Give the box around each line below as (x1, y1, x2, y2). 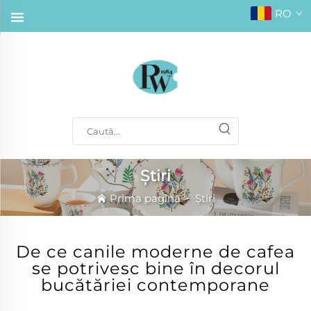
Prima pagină (109, 192, 180, 205)
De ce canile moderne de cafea (16, 241, 295, 262)
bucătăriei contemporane (41, 274, 270, 295)
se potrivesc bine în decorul (31, 258, 280, 278)
